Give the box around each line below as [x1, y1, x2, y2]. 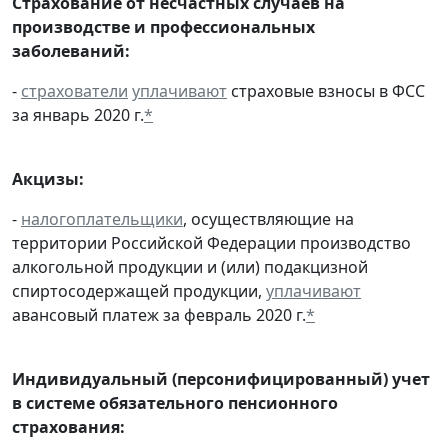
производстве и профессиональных [12, 15, 315, 38]
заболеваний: [12, 39, 130, 62]
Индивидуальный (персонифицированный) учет [12, 367, 430, 390]
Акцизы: [12, 167, 84, 190]
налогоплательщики [21, 207, 183, 230]
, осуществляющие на [183, 207, 354, 230]
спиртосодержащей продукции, [12, 279, 266, 302]
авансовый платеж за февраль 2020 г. [12, 303, 306, 326]
